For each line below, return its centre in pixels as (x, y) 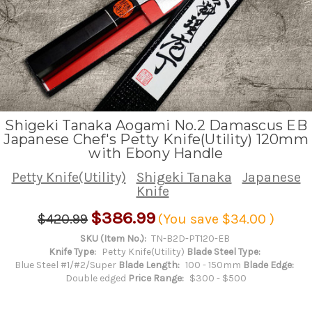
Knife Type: (72, 251)
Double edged (96, 278)
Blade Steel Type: (223, 251)
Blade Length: (149, 265)
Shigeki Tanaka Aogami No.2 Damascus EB (156, 125)
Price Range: (156, 278)
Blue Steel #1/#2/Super (66, 265)
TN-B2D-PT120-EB (191, 238)
